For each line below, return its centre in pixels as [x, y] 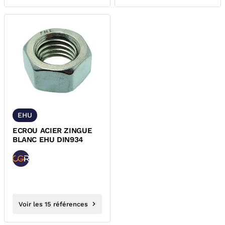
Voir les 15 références [53, 204]
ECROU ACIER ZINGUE [52, 131]
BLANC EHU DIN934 [48, 140]
